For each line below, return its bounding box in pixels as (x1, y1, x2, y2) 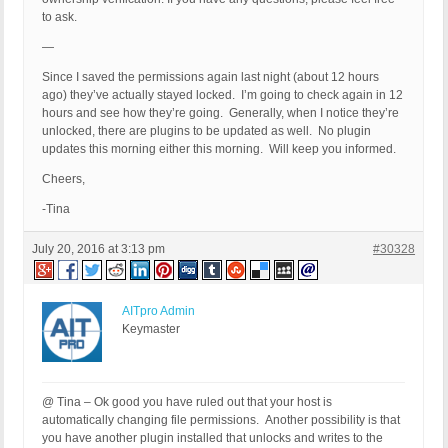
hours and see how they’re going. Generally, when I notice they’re (42, 106, 399, 121)
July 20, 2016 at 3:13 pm (32, 242, 165, 257)
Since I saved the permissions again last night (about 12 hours (42, 70, 379, 85)
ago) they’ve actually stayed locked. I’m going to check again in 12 (42, 88, 403, 103)
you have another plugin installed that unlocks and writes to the (42, 431, 383, 446)
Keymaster (122, 322, 180, 337)
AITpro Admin (122, 304, 195, 319)
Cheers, (42, 172, 85, 187)
